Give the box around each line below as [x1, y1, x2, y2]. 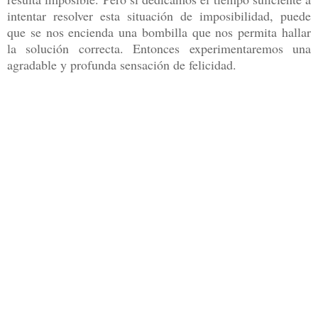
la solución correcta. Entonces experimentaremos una [7, 39, 311, 57]
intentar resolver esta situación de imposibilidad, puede [7, 6, 311, 24]
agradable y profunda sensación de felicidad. [7, 55, 236, 73]
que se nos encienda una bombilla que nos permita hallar [7, 23, 311, 40]
